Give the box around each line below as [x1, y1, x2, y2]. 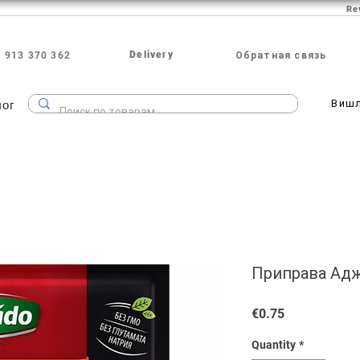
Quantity [252, 338, 296, 351]
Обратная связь [235, 49, 327, 61]
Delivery [129, 48, 174, 60]
